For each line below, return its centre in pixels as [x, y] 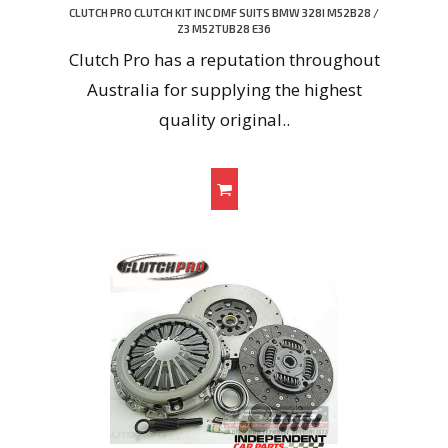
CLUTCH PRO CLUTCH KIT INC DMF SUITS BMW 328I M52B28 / [224, 13]
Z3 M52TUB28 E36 [224, 29]
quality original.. [224, 120]
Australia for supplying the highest [224, 90]
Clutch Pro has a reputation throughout [224, 60]
